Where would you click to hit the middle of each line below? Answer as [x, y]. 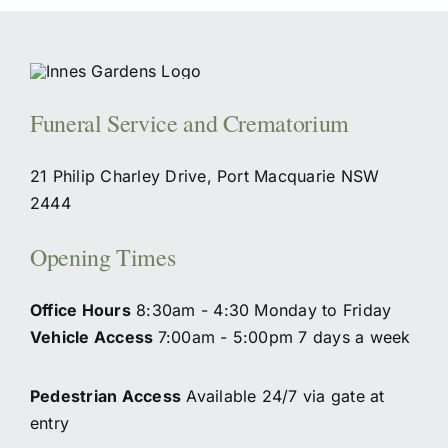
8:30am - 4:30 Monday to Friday [261, 309]
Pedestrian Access [105, 395]
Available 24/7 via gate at [283, 395]
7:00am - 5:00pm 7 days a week [284, 336]
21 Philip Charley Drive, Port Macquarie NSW [204, 175]
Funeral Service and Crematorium [189, 122]
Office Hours [80, 309]
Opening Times [102, 256]
